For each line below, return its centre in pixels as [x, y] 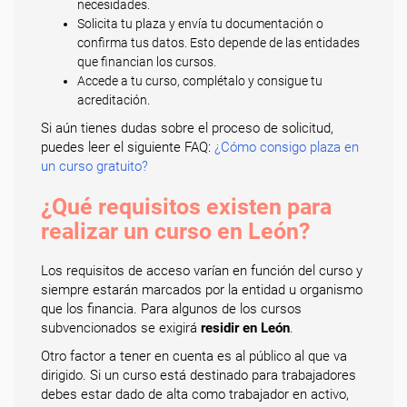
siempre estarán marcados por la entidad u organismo [202, 290]
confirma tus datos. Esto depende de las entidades [218, 43]
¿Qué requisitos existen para [186, 207]
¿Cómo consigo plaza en [287, 147]
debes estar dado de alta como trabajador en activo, [195, 394]
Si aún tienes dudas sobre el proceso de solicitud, [187, 128]
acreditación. [114, 100]
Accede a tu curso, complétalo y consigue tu [200, 81]
